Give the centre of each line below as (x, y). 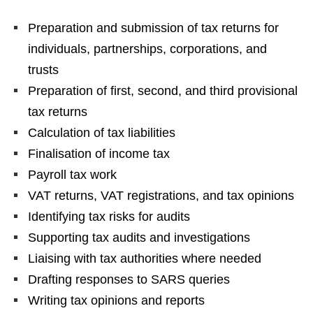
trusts (43, 70)
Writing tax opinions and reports (116, 300)
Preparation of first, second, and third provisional (163, 91)
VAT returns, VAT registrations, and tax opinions (161, 196)
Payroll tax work (72, 175)
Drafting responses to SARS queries (129, 279)
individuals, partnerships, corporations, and (147, 49)
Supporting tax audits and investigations (139, 238)
